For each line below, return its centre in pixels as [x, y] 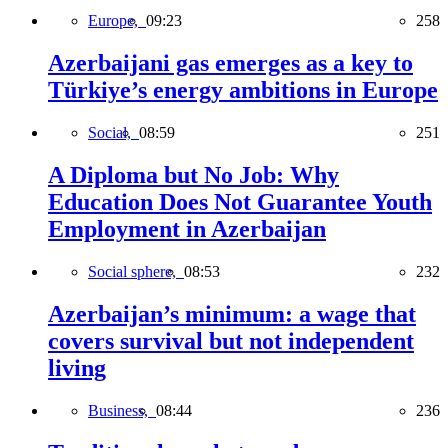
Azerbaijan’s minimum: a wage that [232, 313]
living [77, 367]
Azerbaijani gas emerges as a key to [230, 63]
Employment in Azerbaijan [187, 228]
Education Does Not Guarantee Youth [240, 201]
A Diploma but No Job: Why [193, 174]
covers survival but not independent [231, 340]
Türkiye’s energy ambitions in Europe [243, 90]
